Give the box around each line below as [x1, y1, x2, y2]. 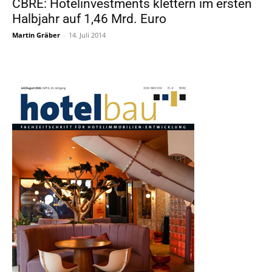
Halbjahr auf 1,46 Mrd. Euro [12, 11, 166, 26]
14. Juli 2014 [69, 30, 106, 39]
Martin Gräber [12, 30, 60, 39]
